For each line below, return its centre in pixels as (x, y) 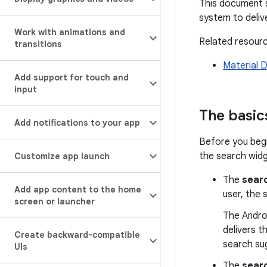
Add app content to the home (78, 190)
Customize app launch (62, 156)
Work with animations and (70, 32)
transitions (38, 44)
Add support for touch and (72, 77)
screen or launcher (55, 201)
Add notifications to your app (77, 123)
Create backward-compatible (77, 235)
